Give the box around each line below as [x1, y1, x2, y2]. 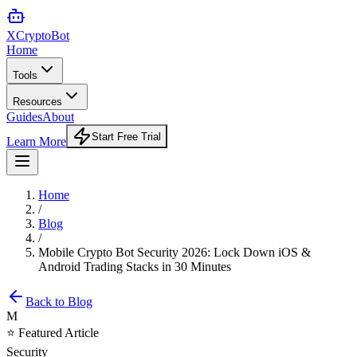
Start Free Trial [92, 130, 161, 143]
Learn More [6, 135, 66, 148]
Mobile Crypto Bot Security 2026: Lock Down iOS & [38, 245, 311, 259]
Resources [13, 96, 62, 108]
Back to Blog [25, 295, 92, 308]
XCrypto [6, 29, 51, 42]
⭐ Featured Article [6, 326, 99, 339]
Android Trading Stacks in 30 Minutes [38, 260, 231, 273]
